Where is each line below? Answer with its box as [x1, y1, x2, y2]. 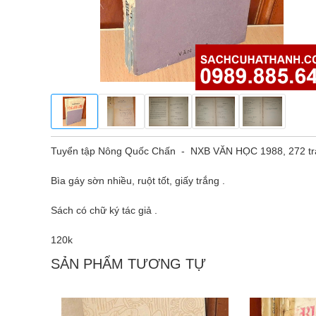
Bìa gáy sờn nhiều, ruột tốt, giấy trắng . [51, 175, 228, 186]
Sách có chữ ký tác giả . [51, 205, 157, 216]
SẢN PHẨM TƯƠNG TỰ [51, 256, 206, 272]
